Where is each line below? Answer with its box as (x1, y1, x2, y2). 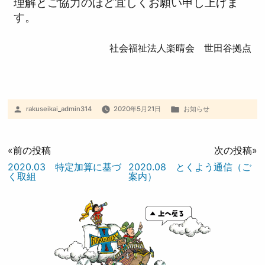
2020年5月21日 (114, 104, 161, 113)
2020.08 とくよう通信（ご (128, 160, 252, 173)
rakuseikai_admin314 (25, 104, 92, 113)
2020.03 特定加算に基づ (8, 160, 122, 173)
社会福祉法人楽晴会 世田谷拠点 (109, 43, 251, 54)
